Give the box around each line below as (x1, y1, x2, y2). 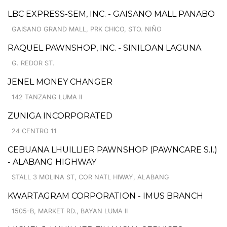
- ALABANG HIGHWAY (8, 157, 96, 167)
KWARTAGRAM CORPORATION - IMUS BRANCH (8, 191, 203, 201)
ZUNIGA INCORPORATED (8, 110, 112, 121)
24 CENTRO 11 (12, 127, 57, 135)
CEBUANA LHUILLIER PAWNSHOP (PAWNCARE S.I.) (8, 144, 217, 155)
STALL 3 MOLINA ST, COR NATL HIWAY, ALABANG (12, 173, 169, 181)
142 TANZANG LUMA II (12, 93, 82, 101)
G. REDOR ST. (12, 59, 55, 67)
